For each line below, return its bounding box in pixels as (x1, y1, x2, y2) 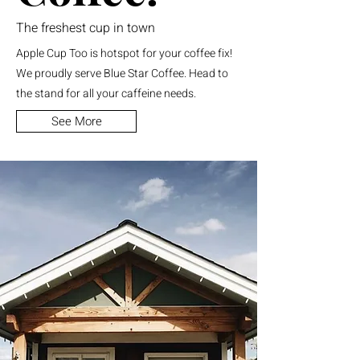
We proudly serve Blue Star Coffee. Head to (16, 65, 228, 82)
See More (51, 112, 102, 130)
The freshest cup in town (16, 18, 158, 38)
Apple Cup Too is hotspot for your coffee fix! (16, 45, 232, 62)
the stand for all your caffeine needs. (16, 85, 198, 102)
